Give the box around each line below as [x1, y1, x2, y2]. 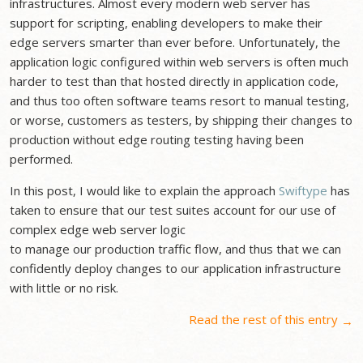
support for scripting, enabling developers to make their [10, 15, 323, 31]
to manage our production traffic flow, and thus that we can [10, 241, 342, 257]
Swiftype [279, 182, 328, 199]
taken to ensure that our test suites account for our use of [10, 202, 336, 218]
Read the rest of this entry [188, 311, 341, 327]
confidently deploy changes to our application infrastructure [10, 260, 342, 276]
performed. [10, 151, 74, 167]
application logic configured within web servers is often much [10, 53, 349, 70]
